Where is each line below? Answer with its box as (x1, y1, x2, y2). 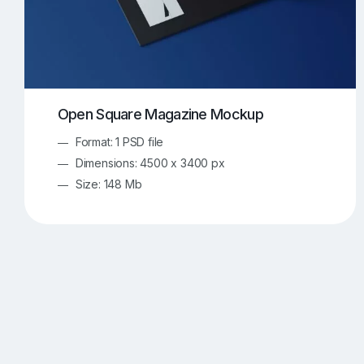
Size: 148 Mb (75, 176, 142, 191)
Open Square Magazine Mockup (57, 106, 263, 123)
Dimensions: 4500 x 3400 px (75, 155, 225, 170)
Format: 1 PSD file (75, 134, 164, 149)
